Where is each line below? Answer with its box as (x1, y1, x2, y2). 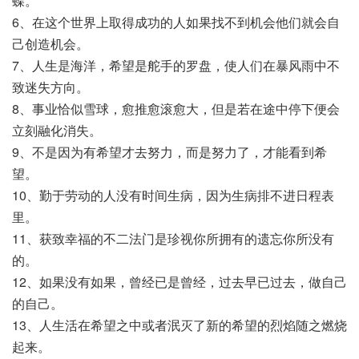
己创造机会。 (12, 34, 89, 53)
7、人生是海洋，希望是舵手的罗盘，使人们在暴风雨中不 (12, 56, 340, 75)
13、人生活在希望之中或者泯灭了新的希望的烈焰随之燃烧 (12, 316, 347, 334)
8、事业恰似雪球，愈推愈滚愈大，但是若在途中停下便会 (12, 99, 340, 118)
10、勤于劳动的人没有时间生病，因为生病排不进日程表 (12, 186, 334, 204)
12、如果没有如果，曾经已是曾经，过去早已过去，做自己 (12, 272, 347, 291)
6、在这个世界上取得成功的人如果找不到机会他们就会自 (12, 13, 340, 31)
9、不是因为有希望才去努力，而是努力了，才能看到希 (12, 143, 327, 161)
